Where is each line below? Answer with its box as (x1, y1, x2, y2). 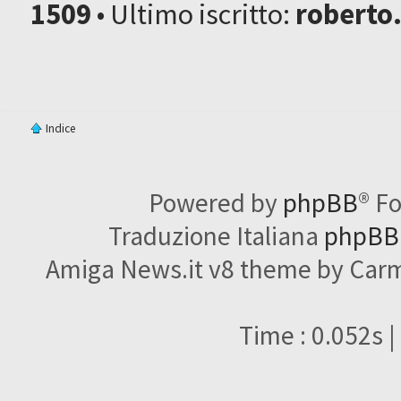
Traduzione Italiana (107, 218, 324, 252)
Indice (46, 120, 76, 136)
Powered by (149, 185, 284, 219)
